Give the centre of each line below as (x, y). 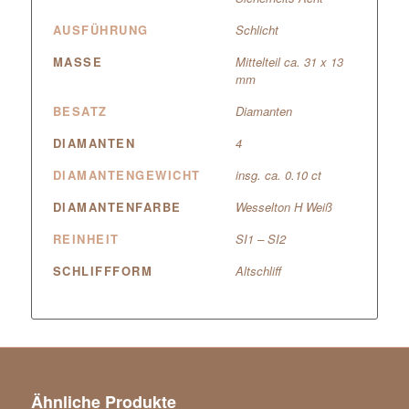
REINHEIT (86, 239)
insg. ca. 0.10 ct (278, 175)
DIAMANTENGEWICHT (126, 175)
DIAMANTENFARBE (117, 207)
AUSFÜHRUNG (100, 30)
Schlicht (257, 30)
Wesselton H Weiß (283, 207)
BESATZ (80, 111)
